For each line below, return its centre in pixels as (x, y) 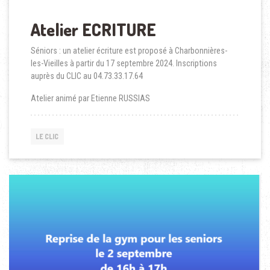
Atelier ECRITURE (93, 29)
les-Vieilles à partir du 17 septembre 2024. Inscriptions (124, 63)
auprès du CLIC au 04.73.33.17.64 (86, 76)
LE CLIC (47, 136)
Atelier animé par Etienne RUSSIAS (90, 98)
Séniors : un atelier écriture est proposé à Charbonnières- (129, 50)
